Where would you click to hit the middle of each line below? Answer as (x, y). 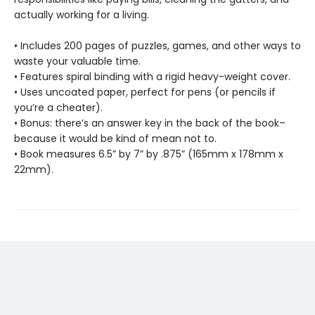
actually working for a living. (82, 15)
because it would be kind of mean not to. (117, 139)
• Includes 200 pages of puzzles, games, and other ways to (157, 46)
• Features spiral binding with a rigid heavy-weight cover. (152, 77)
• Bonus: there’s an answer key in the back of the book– (150, 123)
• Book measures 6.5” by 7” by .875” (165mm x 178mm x (149, 154)
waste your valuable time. (77, 61)
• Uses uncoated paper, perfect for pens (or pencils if (145, 92)
